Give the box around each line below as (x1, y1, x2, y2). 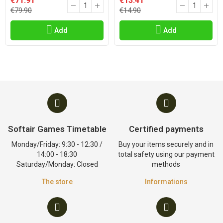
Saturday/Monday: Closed (16, 160, 98, 168)
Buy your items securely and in (118, 140, 214, 148)
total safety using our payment (117, 150, 215, 158)
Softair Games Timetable (7, 124, 107, 134)
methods (152, 160, 180, 168)
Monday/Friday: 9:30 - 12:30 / (11, 140, 103, 148)
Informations (144, 178, 188, 186)
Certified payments (128, 124, 204, 134)
